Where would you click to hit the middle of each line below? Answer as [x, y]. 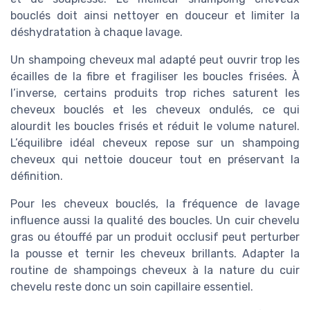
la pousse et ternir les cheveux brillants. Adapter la [155, 254]
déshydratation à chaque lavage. [97, 33]
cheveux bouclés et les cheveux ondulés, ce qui [155, 110]
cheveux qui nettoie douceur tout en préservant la [155, 160]
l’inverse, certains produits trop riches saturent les [155, 93]
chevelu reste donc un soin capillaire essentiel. [132, 287]
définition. [37, 176]
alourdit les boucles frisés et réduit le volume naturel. [155, 127]
